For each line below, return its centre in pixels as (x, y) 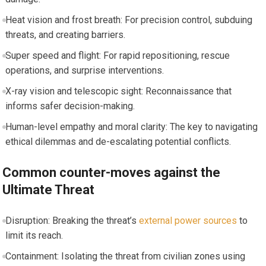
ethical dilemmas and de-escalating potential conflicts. (118, 141)
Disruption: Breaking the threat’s (72, 220)
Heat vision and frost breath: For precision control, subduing (129, 20)
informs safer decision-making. (70, 106)
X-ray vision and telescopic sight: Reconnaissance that (118, 91)
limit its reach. (34, 235)
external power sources (188, 220)
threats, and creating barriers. (65, 34)
